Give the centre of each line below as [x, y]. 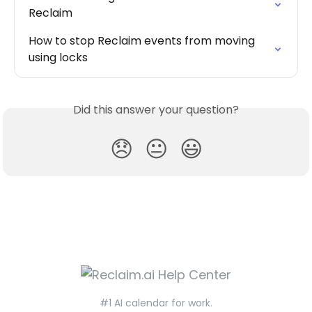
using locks [58, 57]
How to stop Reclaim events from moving [143, 40]
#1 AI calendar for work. [156, 303]
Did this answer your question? [156, 109]
